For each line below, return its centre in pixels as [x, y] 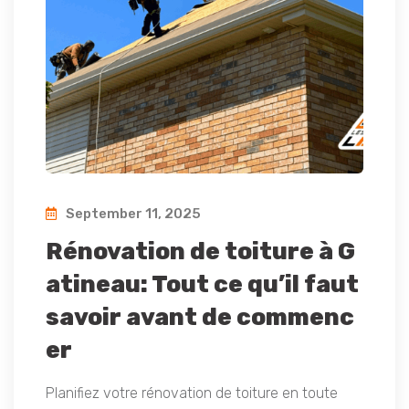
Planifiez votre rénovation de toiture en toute [192, 393]
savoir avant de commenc [200, 318]
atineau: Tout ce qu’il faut [202, 285]
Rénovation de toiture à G [200, 252]
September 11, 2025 [132, 214]
